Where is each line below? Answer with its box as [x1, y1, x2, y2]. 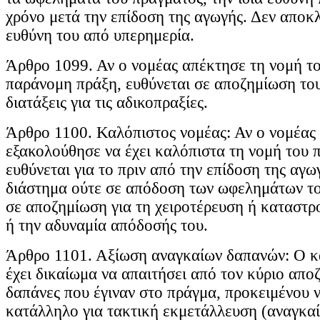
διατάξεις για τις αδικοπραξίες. [6, 94, 208, 112]
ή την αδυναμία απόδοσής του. [6, 216, 208, 235]
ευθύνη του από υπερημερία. [6, 26, 194, 45]
